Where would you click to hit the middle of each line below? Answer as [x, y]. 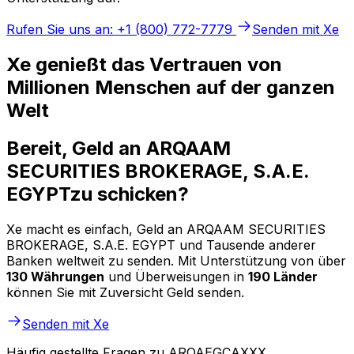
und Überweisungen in [176, 277]
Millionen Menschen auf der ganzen [171, 87]
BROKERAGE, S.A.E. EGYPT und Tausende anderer [161, 245]
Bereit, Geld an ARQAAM [119, 149]
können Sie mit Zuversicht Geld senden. [125, 293]
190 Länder [283, 277]
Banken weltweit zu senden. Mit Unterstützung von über [176, 261]
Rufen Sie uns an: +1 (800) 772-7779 [119, 29]
